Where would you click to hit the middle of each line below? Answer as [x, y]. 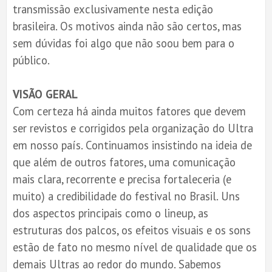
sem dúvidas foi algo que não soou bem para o [124, 43]
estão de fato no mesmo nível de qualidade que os [135, 247]
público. [31, 60]
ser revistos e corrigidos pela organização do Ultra [133, 128]
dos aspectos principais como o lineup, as [110, 213]
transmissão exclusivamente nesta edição [113, 9]
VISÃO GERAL [45, 94]
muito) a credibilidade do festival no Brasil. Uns [126, 196]
